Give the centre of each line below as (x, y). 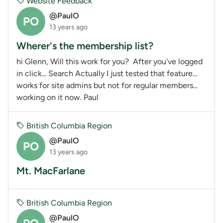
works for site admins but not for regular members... (107, 85)
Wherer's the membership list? (85, 46)
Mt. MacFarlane (51, 170)
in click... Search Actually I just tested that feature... (107, 73)
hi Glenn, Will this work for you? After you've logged (110, 61)
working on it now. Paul (57, 97)
